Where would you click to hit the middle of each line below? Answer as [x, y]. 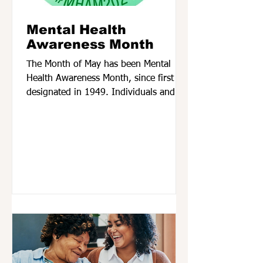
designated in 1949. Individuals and [50, 93]
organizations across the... [81, 107]
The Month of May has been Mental [99, 65]
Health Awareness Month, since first [100, 79]
